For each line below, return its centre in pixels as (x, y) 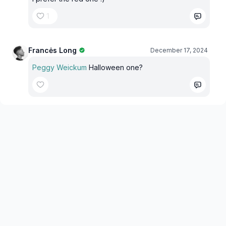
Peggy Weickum (61, 67)
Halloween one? (116, 67)
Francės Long (52, 50)
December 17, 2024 (179, 50)
